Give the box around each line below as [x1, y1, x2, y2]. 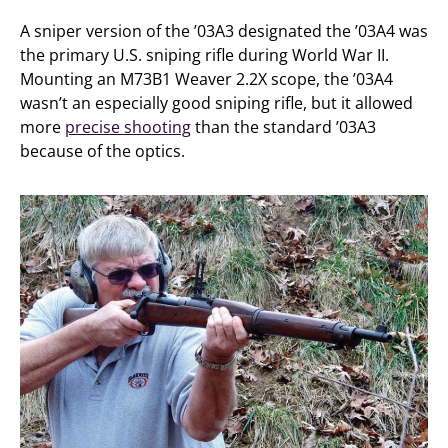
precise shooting [65, 116, 191, 138]
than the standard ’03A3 [191, 116, 376, 138]
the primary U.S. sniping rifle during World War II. [20, 44, 389, 66]
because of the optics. [20, 140, 185, 162]
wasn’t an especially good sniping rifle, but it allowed [20, 92, 413, 114]
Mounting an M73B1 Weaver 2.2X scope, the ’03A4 [20, 68, 393, 90]
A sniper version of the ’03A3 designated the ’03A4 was [20, 20, 428, 42]
